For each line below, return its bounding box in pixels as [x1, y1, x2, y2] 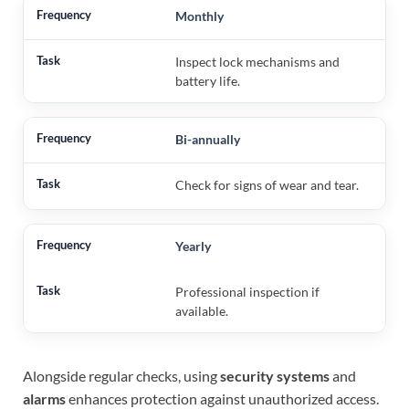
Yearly [174, 237, 211, 254]
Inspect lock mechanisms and [174, 53, 340, 69]
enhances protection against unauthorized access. [66, 389, 379, 407]
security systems [220, 366, 330, 384]
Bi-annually [174, 131, 240, 147]
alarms [23, 389, 66, 407]
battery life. [174, 72, 240, 89]
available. [174, 302, 228, 319]
